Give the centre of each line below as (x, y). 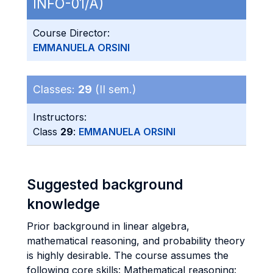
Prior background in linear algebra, (108, 226)
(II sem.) (114, 89)
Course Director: (71, 33)
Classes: (55, 89)
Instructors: (60, 117)
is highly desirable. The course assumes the (128, 255)
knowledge (63, 204)
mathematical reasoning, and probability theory (136, 241)
